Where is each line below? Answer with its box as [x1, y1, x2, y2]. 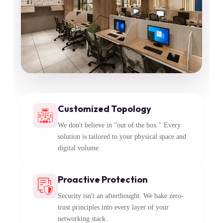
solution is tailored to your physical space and [57, 133, 186, 141]
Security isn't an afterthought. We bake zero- [57, 192, 184, 200]
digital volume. [57, 144, 101, 152]
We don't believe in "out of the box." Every [57, 121, 181, 129]
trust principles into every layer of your [57, 204, 169, 212]
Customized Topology [57, 103, 151, 115]
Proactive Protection [57, 174, 148, 186]
